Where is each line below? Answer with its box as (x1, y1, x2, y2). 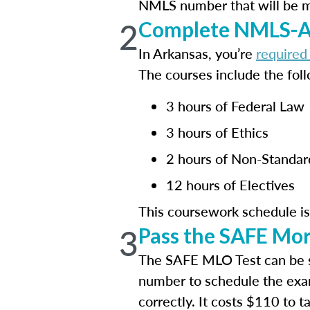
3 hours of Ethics (166, 122, 268, 142)
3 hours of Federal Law (166, 96, 304, 116)
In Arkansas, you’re (138, 44, 256, 63)
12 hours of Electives (166, 175, 295, 194)
